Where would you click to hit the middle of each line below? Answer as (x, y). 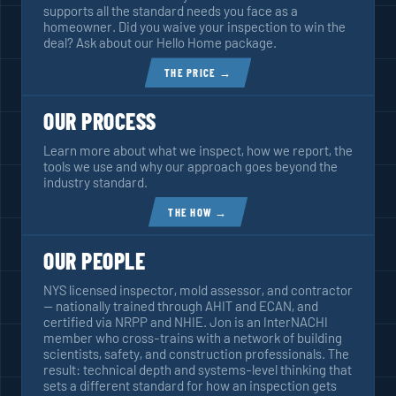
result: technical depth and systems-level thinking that (198, 369)
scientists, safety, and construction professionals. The (196, 353)
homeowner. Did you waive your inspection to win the (194, 27)
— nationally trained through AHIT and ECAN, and (181, 305)
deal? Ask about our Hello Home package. (160, 43)
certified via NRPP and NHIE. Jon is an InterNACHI (186, 321)
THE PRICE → (198, 73)
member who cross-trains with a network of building (193, 337)
